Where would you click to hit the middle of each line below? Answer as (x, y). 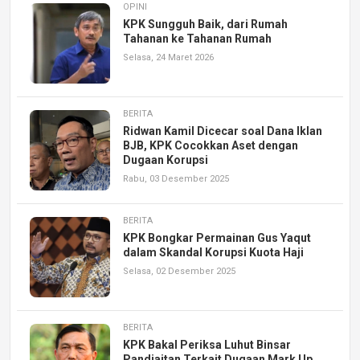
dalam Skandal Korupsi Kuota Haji (213, 252)
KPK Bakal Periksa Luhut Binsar (207, 344)
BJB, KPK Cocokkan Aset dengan (211, 145)
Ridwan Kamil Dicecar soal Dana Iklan (223, 131)
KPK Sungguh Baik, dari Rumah (205, 24)
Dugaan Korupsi (166, 160)
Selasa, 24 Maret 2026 (168, 57)
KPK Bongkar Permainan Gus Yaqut (217, 237)
